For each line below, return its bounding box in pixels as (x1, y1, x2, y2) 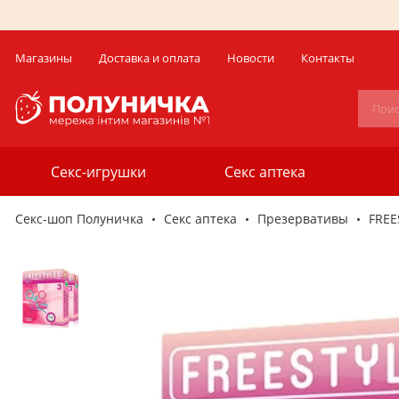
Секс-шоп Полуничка (15, 210, 143, 227)
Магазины (15, 50, 72, 66)
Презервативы (257, 210, 348, 227)
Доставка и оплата (99, 50, 200, 66)
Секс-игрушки (51, 161, 147, 182)
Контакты (301, 50, 354, 66)
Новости (227, 50, 274, 66)
